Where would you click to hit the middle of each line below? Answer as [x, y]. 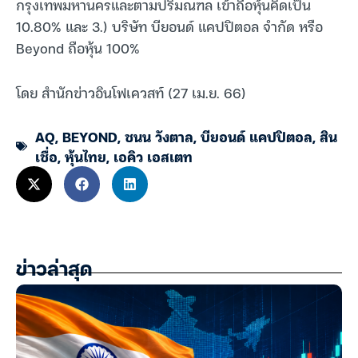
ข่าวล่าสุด [54, 270]
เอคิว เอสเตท [153, 156]
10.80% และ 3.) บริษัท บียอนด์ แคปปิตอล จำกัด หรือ [169, 26]
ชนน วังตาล [159, 136]
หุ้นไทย [86, 156]
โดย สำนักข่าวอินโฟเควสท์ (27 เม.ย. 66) [131, 93]
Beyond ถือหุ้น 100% [78, 48]
